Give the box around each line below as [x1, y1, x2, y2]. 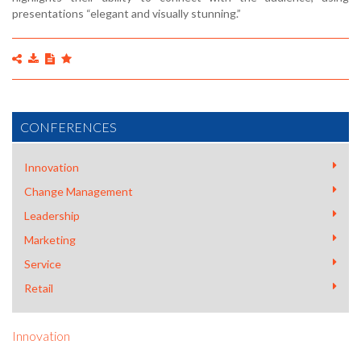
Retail [24, 281, 53, 295]
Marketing [24, 233, 76, 247]
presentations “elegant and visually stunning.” [12, 6, 241, 20]
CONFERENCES [20, 119, 117, 135]
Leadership [24, 209, 80, 222]
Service [24, 257, 61, 271]
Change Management [24, 185, 133, 198]
